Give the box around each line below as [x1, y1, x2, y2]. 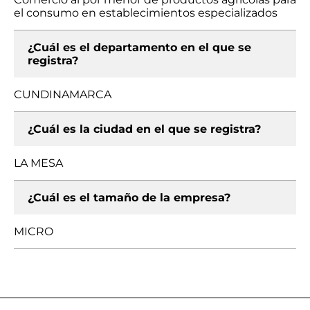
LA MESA [14, 156, 63, 170]
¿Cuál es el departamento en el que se [28, 41, 251, 54]
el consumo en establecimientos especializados [14, 6, 277, 19]
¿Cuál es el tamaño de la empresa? [28, 191, 230, 204]
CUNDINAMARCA [14, 88, 111, 101]
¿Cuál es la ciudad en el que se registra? [28, 122, 261, 136]
